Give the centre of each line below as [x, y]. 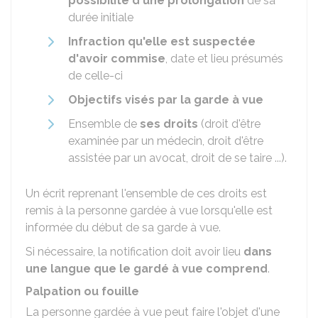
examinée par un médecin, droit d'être [166, 141]
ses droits [169, 124]
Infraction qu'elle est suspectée [162, 42]
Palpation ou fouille [82, 291]
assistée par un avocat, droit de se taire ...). [177, 158]
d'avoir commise [117, 59]
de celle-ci [95, 76]
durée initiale [101, 17]
